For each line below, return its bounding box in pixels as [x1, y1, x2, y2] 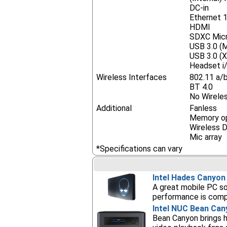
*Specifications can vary [96, 144, 183, 154]
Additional [96, 103, 132, 113]
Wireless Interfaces [96, 72, 167, 82]
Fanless [190, 103, 217, 113]
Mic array [190, 132, 222, 142]
